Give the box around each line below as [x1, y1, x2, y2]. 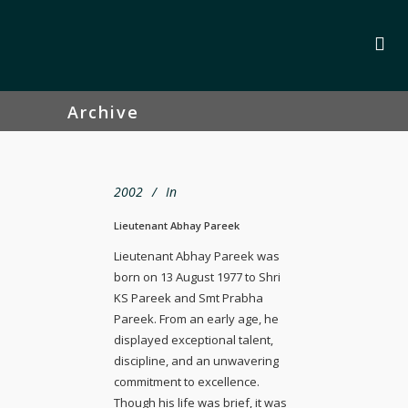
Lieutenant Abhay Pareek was [114, 247, 280, 264]
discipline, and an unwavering [114, 352, 279, 369]
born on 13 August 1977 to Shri [114, 268, 280, 285]
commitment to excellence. [114, 372, 260, 390]
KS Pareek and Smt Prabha [114, 289, 263, 306]
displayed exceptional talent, [114, 331, 273, 348]
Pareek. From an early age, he [114, 310, 279, 327]
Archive [67, 100, 139, 123]
